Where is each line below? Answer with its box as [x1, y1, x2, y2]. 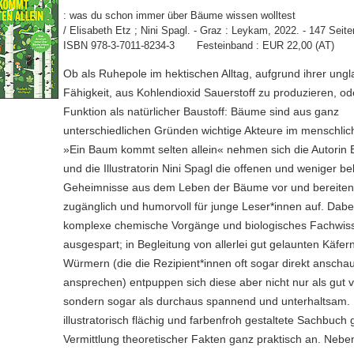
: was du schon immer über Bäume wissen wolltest [62, 9, 296, 21]
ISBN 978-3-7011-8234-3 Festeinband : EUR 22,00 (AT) [62, 40, 334, 51]
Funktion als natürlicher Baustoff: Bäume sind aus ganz [62, 105, 339, 119]
